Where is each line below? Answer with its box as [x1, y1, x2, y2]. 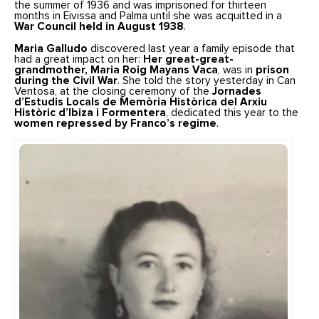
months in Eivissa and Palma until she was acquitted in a [14, 11, 283, 22]
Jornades [212, 85, 262, 97]
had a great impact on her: [14, 53, 144, 65]
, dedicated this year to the [166, 107, 299, 118]
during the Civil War [14, 75, 118, 86]
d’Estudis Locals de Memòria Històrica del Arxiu [14, 96, 268, 108]
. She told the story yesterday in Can [117, 75, 296, 86]
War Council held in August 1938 [14, 21, 184, 33]
